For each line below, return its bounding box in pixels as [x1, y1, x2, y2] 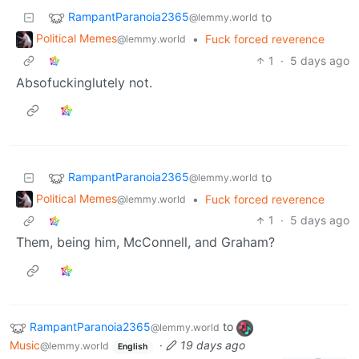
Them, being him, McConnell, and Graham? [16, 234, 275, 251]
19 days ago [179, 338, 245, 353]
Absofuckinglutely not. [16, 74, 152, 91]
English [117, 341, 147, 353]
